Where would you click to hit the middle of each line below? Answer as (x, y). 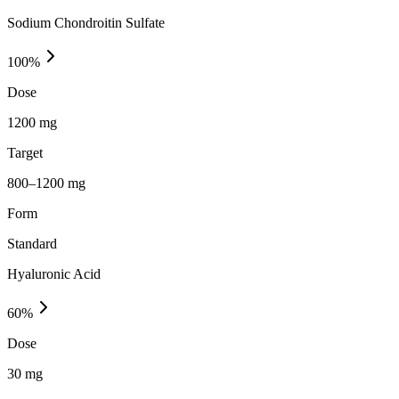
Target (25, 152)
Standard (32, 243)
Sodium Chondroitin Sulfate (86, 22)
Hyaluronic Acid (54, 273)
